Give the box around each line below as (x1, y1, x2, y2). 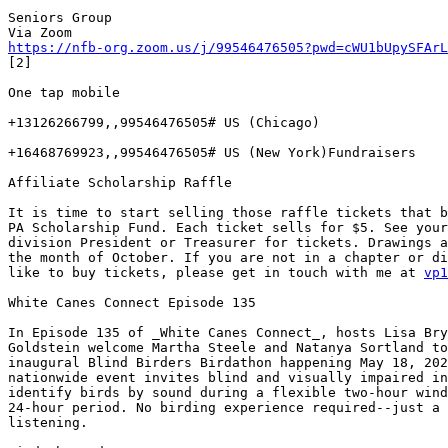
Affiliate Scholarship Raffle (8, 175, 232, 191)
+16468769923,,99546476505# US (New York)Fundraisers (8, 145, 416, 161)
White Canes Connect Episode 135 (8, 295, 256, 311)
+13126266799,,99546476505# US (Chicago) (8, 115, 320, 131)
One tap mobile (8, 85, 120, 101)
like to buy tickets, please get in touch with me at (8, 265, 424, 281)
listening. (8, 415, 88, 431)
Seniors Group (8, 10, 112, 26)
